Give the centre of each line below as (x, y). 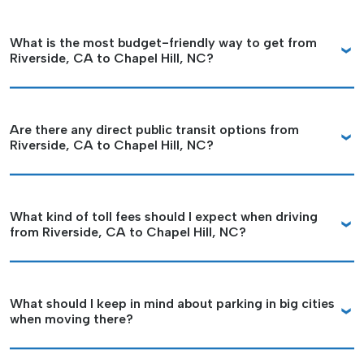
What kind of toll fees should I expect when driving (164, 217)
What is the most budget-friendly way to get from (163, 43)
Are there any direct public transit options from (154, 130)
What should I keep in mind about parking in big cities (172, 303)
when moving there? (71, 319)
